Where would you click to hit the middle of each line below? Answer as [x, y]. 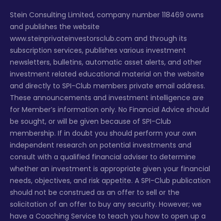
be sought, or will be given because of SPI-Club [91, 122]
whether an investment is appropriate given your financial [110, 169]
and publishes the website [55, 27]
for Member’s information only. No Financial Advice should [110, 110]
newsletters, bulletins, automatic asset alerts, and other [106, 62]
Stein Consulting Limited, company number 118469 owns [107, 15]
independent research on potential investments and [101, 145]
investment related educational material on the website [107, 74]
